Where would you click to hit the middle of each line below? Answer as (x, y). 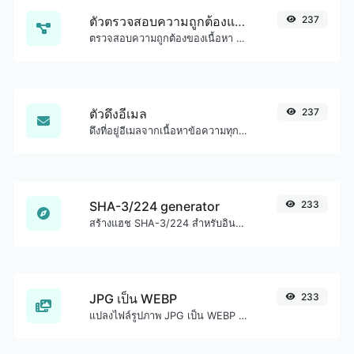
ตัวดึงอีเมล (118, 113)
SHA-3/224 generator (154, 206)
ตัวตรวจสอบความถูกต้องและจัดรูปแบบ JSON (240, 21)
